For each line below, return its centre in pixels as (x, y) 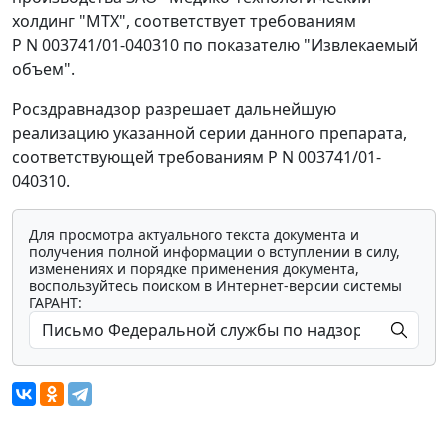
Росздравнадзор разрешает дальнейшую (174, 109)
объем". (43, 69)
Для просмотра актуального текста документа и (194, 235)
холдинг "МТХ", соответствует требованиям (184, 21)
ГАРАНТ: (55, 303)
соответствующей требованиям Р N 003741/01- (196, 157)
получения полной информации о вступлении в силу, (214, 252)
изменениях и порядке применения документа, (194, 269)
